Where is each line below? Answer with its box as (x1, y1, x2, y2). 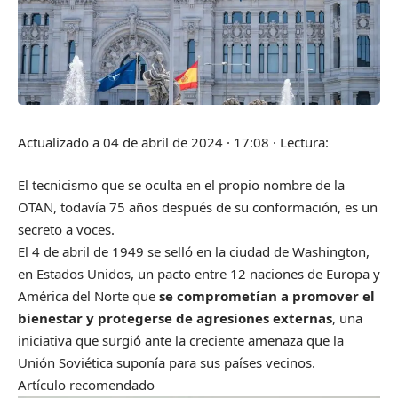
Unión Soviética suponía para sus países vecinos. (18, 353, 319, 371)
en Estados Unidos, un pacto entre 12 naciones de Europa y (18, 264, 380, 283)
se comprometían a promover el (159, 286, 375, 305)
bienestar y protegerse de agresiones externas (18, 308, 332, 327)
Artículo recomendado (18, 375, 155, 394)
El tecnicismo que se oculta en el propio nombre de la (18, 175, 345, 194)
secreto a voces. (18, 219, 115, 238)
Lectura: (280, 133, 329, 152)
